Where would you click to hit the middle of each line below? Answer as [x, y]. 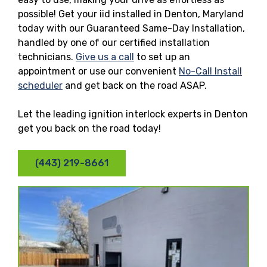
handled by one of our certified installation [114, 42]
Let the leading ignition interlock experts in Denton [133, 114]
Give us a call [105, 57]
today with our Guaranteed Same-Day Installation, [131, 28]
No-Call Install [210, 71]
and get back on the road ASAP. [135, 85]
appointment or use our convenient [98, 71]
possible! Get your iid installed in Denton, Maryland [131, 14]
